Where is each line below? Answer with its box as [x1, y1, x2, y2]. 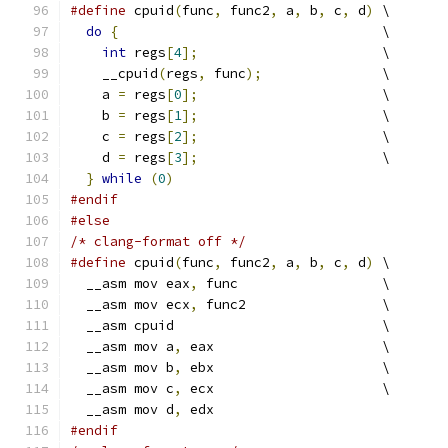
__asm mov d [70, 401, 174, 418]
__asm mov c [70, 380, 174, 397]
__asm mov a [70, 338, 174, 355]
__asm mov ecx [70, 296, 190, 313]
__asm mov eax [70, 275, 190, 292]
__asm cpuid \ [70, 317, 390, 334]
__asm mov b [70, 359, 174, 376]
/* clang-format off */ [70, 233, 246, 250]
